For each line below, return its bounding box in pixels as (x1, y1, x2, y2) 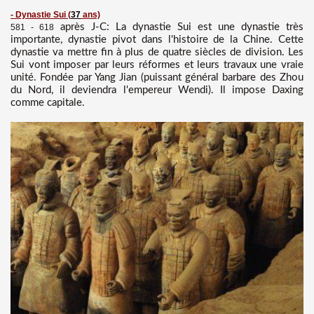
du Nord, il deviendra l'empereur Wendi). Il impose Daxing (11, 84, 303, 95)
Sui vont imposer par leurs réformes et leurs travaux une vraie (11, 59, 303, 70)
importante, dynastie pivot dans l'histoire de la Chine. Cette (11, 34, 303, 45)
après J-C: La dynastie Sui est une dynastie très (54, 21, 303, 32)
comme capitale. (11, 97, 85, 108)
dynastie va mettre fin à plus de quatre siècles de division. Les (11, 46, 303, 57)
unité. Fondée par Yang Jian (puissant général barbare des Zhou (11, 71, 303, 83)
